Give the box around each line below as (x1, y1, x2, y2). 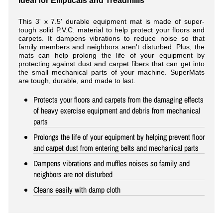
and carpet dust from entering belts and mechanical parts (33, 142, 199, 153)
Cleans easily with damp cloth (33, 184, 120, 195)
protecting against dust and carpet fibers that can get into (18, 59, 205, 68)
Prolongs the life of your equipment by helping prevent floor (33, 131, 205, 142)
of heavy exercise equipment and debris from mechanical (33, 105, 200, 116)
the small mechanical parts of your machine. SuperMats (18, 68, 205, 76)
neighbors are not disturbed (33, 168, 112, 180)
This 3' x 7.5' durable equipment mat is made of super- (18, 17, 205, 25)
